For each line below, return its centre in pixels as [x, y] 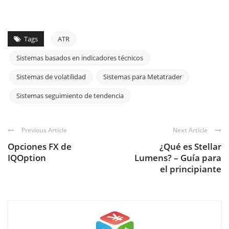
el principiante [191, 169]
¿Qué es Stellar [190, 146]
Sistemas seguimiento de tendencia [70, 95]
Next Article [190, 130]
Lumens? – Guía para [178, 157]
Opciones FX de [40, 146]
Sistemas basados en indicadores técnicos [80, 58]
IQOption [27, 157]
